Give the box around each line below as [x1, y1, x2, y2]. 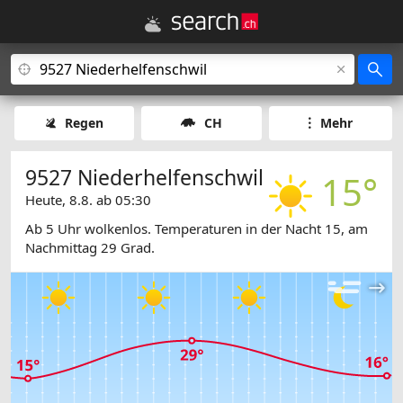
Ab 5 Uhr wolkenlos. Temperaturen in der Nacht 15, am [25, 219, 368, 238]
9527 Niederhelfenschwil [25, 163, 264, 192]
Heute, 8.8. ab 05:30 [25, 191, 151, 209]
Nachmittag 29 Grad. [25, 238, 155, 257]
